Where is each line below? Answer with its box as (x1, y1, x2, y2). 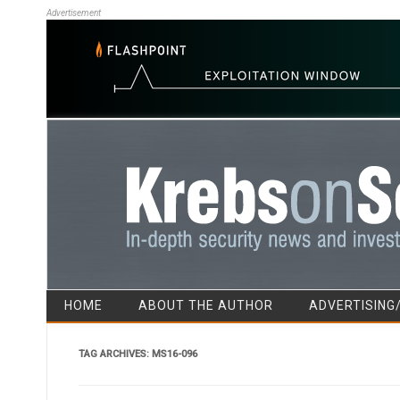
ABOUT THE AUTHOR (138, 297, 273, 312)
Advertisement (46, 8, 101, 18)
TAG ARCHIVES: (78, 347, 152, 360)
